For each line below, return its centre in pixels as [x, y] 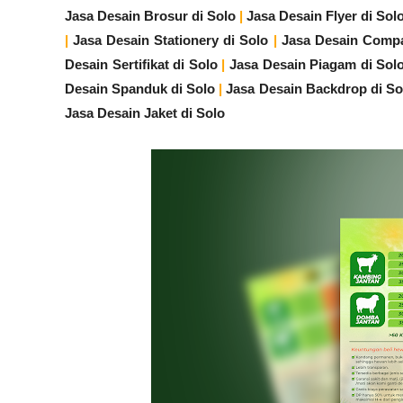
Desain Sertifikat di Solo [141, 64]
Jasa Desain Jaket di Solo [145, 113]
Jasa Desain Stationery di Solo [171, 40]
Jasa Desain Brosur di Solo [151, 16]
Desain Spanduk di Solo [140, 89]
